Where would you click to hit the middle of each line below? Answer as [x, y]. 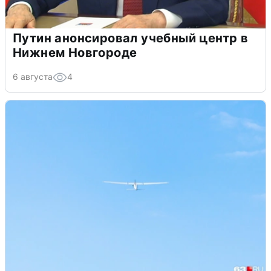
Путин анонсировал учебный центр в [131, 38]
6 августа [33, 77]
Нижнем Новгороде [75, 53]
